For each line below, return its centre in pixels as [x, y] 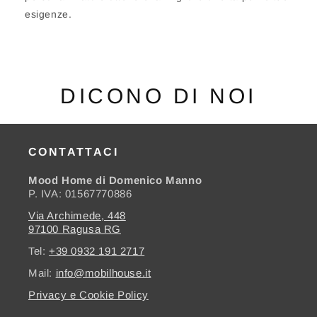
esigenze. [48, 15]
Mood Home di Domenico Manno [115, 180]
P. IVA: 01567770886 [80, 194]
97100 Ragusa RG [75, 229]
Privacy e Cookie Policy [88, 295]
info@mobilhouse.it [103, 273]
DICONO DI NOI [158, 96]
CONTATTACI [73, 152]
